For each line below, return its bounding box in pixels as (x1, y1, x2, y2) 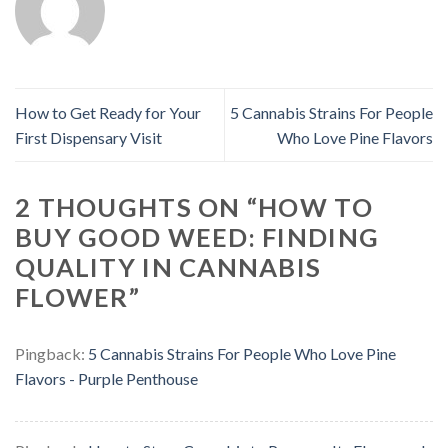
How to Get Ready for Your (15, 103, 201, 123)
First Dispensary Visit (15, 128, 162, 148)
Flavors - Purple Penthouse (15, 369, 198, 389)
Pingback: (15, 344, 88, 364)
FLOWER (15, 282, 129, 313)
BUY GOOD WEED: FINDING (15, 222, 380, 253)
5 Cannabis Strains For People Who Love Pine (88, 344, 396, 364)
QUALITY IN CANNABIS (15, 252, 322, 283)
